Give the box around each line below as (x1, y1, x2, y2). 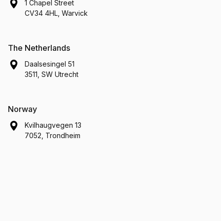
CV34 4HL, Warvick (25, 9, 88, 17)
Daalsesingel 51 (25, 60, 74, 68)
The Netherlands (8, 43, 70, 53)
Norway (8, 104, 37, 114)
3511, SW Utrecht (25, 70, 78, 78)
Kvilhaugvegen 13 (25, 121, 81, 129)
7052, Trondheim (25, 131, 80, 140)
